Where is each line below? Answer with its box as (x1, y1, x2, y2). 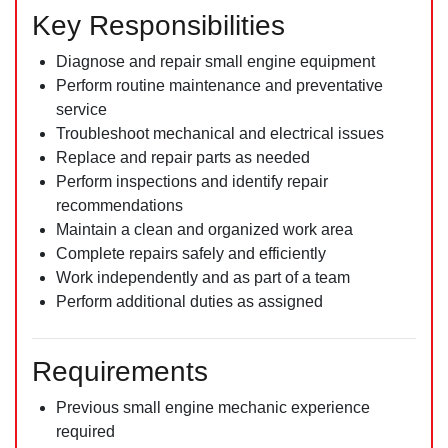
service (56, 101, 107, 118)
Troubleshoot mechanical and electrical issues (56, 125, 384, 142)
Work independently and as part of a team (56, 269, 350, 286)
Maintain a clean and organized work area (56, 221, 353, 238)
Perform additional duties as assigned (56, 293, 323, 310)
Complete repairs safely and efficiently (56, 245, 326, 262)
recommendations (56, 197, 183, 214)
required (56, 423, 115, 440)
